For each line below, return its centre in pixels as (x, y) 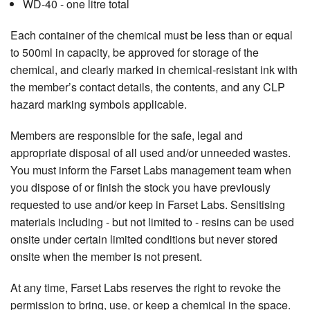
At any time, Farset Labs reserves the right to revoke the (146, 288)
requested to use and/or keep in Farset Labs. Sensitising (148, 205)
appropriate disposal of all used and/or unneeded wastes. (151, 153)
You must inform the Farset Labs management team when (151, 170)
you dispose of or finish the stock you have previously (140, 188)
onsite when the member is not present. (106, 257)
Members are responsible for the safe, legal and (127, 136)
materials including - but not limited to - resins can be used (152, 222)
